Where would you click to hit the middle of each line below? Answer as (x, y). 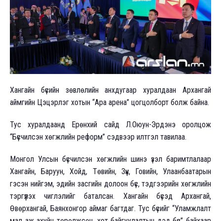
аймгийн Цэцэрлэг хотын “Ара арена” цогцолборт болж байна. (110, 102)
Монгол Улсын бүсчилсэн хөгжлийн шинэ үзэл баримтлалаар (110, 159)
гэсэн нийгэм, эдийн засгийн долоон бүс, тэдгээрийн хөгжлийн (110, 184)
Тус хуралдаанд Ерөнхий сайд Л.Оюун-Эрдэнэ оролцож (110, 124)
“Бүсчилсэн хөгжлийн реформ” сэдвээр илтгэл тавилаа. (98, 137)
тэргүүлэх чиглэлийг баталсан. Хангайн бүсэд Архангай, (110, 196)
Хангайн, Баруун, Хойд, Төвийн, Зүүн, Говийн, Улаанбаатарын (110, 171)
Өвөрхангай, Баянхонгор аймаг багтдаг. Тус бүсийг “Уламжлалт (110, 208)
